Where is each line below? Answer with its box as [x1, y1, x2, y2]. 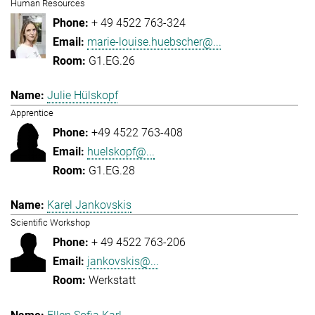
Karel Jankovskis [47, 198, 131, 212]
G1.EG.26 [89, 53, 135, 67]
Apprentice [11, 107, 53, 118]
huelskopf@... [87, 144, 155, 158]
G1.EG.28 [89, 163, 135, 177]
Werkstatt [89, 274, 136, 288]
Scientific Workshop [11, 217, 90, 229]
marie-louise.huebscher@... [87, 34, 221, 49]
